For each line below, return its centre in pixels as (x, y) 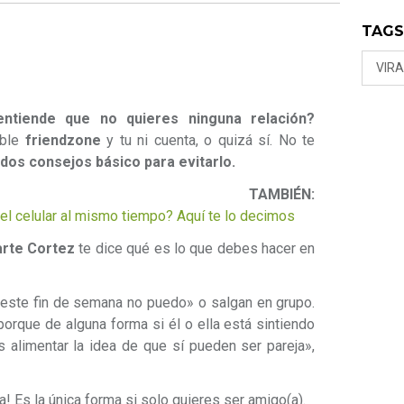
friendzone (63, 141)
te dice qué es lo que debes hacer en (195, 249)
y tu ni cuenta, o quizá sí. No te (208, 141)
